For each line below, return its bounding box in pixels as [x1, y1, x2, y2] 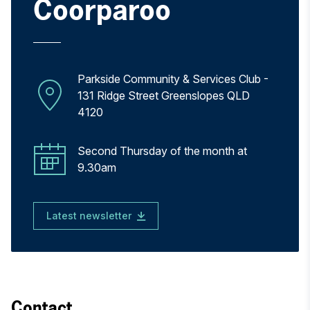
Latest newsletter [46, 210, 131, 221]
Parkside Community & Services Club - [77, 72, 268, 86]
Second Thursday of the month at [77, 144, 247, 158]
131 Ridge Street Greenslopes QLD [77, 89, 250, 102]
